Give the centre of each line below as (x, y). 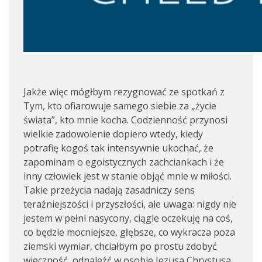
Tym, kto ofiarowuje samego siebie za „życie (120, 106)
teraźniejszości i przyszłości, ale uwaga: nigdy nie (130, 204)
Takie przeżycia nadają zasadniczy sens (109, 190)
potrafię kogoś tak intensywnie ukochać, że (118, 148)
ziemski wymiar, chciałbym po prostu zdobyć (120, 246)
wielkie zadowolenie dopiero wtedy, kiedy (113, 134)
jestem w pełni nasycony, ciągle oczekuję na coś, (128, 218)
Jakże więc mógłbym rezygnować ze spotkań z (124, 92)
